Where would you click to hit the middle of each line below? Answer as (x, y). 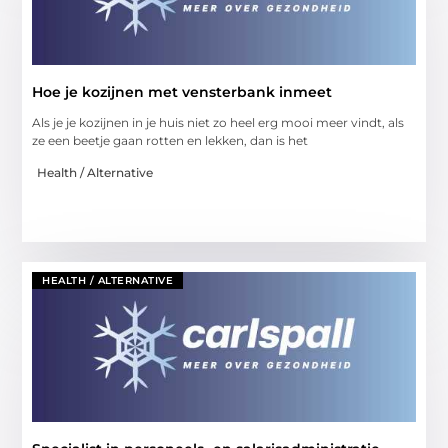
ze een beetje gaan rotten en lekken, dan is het (170, 140)
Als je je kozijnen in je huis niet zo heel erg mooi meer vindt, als (218, 122)
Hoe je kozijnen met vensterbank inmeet (182, 91)
